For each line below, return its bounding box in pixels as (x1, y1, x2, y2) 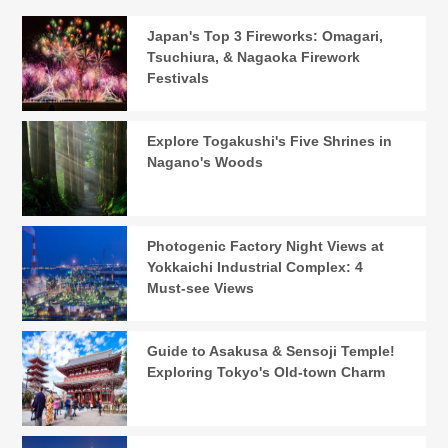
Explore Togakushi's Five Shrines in (147, 133, 393, 150)
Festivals (147, 70, 210, 87)
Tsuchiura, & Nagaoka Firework (147, 49, 361, 66)
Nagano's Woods (147, 154, 264, 171)
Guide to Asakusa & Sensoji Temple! (147, 343, 396, 360)
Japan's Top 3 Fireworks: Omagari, (147, 28, 384, 45)
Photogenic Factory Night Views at (147, 238, 385, 255)
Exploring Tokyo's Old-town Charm (147, 364, 386, 381)
